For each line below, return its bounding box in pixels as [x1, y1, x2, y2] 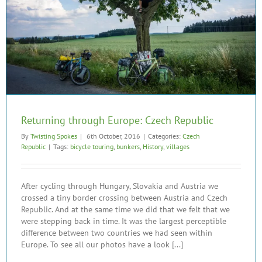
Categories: [148, 131, 182, 140]
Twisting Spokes [30, 131, 77, 140]
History [143, 142, 163, 151]
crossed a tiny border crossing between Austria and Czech [21, 192, 227, 203]
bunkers [116, 142, 140, 151]
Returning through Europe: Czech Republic [21, 113, 213, 127]
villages [166, 142, 189, 151]
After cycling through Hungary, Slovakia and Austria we [21, 180, 218, 191]
